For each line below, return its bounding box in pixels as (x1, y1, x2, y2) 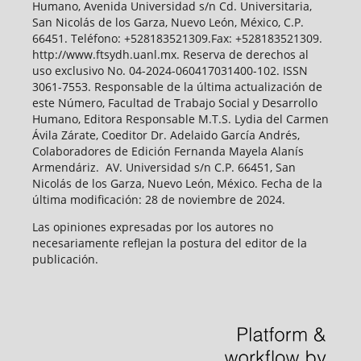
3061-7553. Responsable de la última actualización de (31, 79, 322, 95)
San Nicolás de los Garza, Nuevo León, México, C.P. (31, 15, 304, 31)
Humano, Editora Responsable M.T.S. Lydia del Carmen (31, 111, 329, 127)
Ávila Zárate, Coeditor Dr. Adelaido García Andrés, (31, 127, 300, 143)
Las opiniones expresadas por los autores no (31, 219, 273, 235)
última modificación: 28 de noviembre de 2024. (31, 192, 285, 208)
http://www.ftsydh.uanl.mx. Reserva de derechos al (31, 47, 309, 63)
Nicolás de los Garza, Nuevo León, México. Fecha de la (31, 176, 322, 192)
